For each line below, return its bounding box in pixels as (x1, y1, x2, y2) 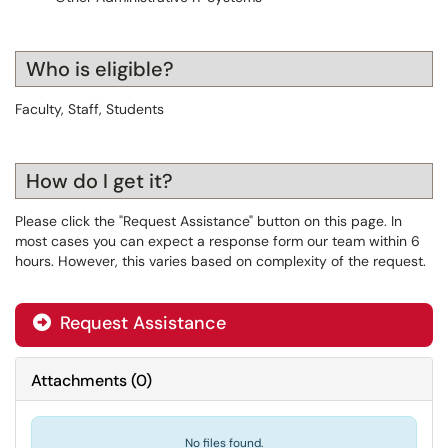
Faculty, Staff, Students (15, 100, 164, 118)
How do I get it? (26, 168, 173, 194)
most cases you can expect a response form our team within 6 (15, 232, 420, 250)
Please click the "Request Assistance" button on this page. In (15, 212, 402, 230)
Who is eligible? (26, 56, 174, 82)
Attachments (31, 370, 127, 391)
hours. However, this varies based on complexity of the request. (15, 252, 426, 270)
